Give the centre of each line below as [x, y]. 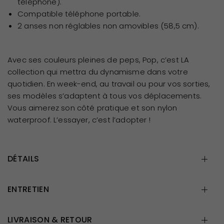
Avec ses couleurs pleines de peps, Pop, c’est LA [98, 59]
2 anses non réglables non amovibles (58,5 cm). [108, 25]
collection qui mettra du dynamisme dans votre [98, 71]
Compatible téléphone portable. [79, 13]
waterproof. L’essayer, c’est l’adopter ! [79, 119]
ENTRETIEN [28, 189]
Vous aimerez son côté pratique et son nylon [92, 107]
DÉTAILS [23, 158]
